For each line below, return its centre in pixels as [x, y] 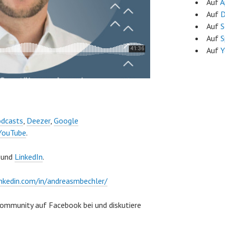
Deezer [38, 121]
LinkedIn [29, 157]
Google [66, 121]
